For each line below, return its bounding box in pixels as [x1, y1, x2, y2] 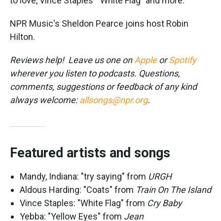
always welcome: [10, 95, 79, 106]
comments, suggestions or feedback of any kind [10, 81, 197, 92]
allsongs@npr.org [79, 95, 147, 106]
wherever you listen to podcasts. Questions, [10, 68, 180, 79]
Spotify [169, 55, 196, 66]
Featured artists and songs [10, 145, 170, 161]
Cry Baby [147, 198, 182, 209]
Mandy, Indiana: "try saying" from [20, 171, 148, 182]
